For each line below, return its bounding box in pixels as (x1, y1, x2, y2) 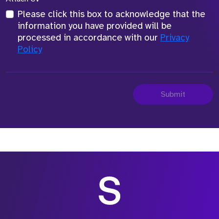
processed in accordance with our (18, 32, 160, 44)
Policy (18, 44, 42, 55)
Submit (161, 89, 185, 99)
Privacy (160, 32, 189, 44)
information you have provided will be (18, 20, 172, 32)
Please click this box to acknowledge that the (18, 8, 205, 20)
